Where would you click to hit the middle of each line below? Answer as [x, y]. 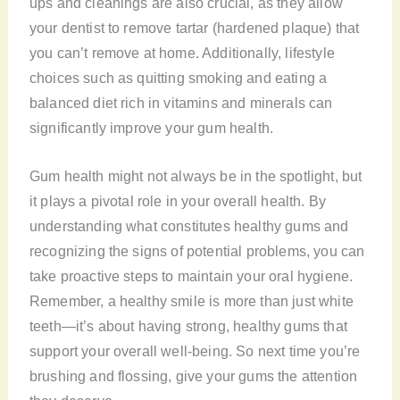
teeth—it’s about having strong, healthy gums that [188, 325]
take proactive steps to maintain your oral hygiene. [191, 275]
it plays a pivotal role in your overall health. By [178, 200]
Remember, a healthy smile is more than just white [191, 300]
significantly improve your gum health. [151, 127]
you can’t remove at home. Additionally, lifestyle [182, 52]
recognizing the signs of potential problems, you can [197, 250]
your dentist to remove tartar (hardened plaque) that [194, 27]
